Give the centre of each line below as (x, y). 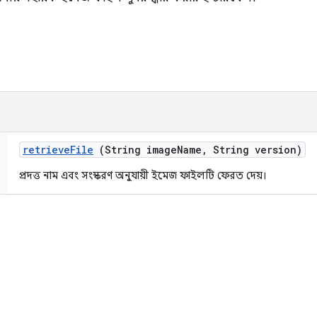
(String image (135, 150)
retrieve (46, 150)
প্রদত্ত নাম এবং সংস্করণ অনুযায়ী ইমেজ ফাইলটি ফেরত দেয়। (143, 175)
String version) (255, 150)
